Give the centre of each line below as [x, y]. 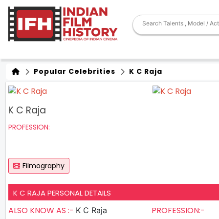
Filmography [44, 165]
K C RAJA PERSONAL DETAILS [62, 193]
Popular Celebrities [74, 71]
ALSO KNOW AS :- [42, 210]
